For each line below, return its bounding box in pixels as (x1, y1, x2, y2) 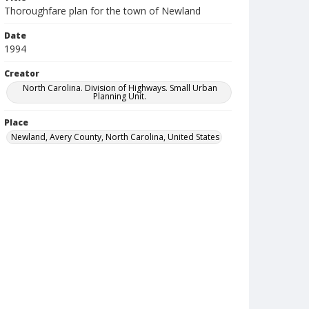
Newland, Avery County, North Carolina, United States (11, 131, 219, 143)
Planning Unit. (93, 90, 147, 102)
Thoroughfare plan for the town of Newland (4, 4, 201, 17)
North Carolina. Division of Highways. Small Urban (22, 82, 217, 94)
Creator (4, 68, 39, 79)
